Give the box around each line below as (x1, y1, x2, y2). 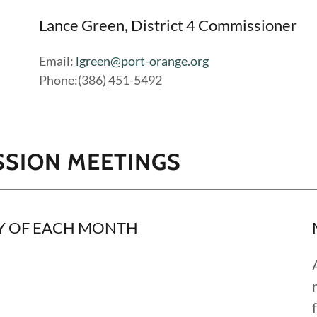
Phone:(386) (38, 72, 108, 88)
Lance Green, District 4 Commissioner (38, 16, 297, 35)
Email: (38, 53, 76, 69)
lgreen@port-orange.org (75, 53, 209, 69)
